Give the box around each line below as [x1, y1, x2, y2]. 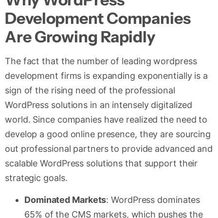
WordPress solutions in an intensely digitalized [5, 100, 193, 110]
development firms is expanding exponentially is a [5, 71, 208, 81]
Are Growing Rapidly [5, 27, 156, 47]
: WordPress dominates [106, 194, 200, 205]
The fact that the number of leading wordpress [5, 56, 197, 67]
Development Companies [5, 9, 191, 28]
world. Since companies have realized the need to [5, 114, 208, 125]
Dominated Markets [24, 194, 107, 205]
